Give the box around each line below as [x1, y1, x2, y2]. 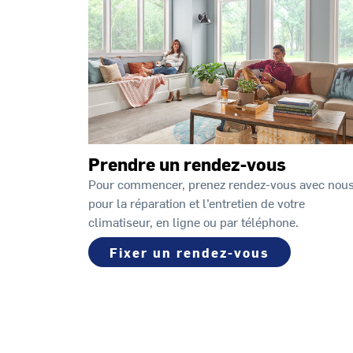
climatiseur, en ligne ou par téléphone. [88, 213, 299, 231]
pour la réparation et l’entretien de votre [88, 194, 305, 212]
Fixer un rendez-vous [110, 243, 269, 262]
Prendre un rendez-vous [88, 152, 286, 176]
